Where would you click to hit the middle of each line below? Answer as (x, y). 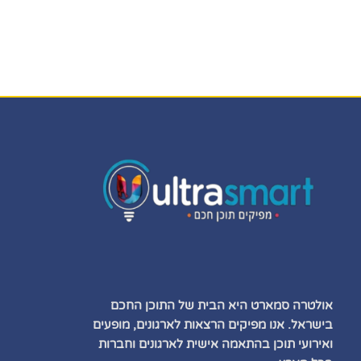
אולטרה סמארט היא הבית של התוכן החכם (222, 305)
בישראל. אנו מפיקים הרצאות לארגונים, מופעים (213, 324)
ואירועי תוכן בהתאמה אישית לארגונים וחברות (216, 344)
